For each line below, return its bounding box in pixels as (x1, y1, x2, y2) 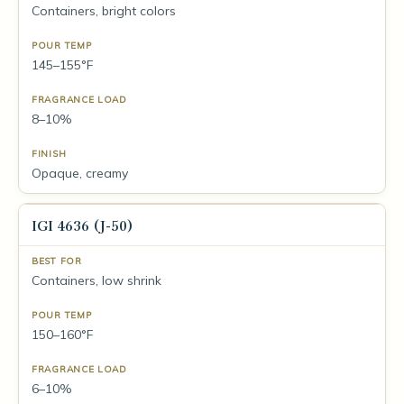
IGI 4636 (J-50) (32, 216, 133, 234)
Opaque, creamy (32, 165, 128, 181)
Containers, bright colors (32, 3, 176, 19)
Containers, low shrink (32, 272, 161, 289)
